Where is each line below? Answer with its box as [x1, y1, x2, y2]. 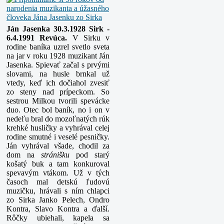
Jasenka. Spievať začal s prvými [6, 60, 109, 69]
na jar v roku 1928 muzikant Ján [6, 51, 109, 60]
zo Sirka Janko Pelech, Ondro [6, 195, 109, 204]
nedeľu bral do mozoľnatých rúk [6, 114, 109, 123]
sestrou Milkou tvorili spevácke [6, 96, 109, 105]
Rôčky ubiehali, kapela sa [6, 213, 109, 222]
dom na [6, 150, 41, 159]
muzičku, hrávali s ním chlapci [6, 186, 109, 195]
